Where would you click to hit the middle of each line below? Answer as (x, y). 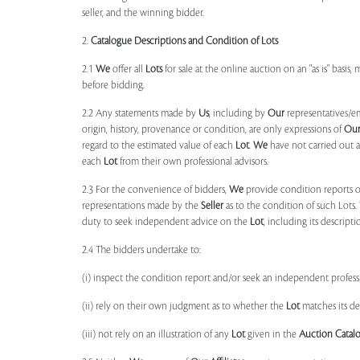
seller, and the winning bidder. (143, 13)
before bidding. (113, 85)
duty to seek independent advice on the (166, 222)
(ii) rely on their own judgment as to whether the (184, 306)
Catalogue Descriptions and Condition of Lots (184, 41)
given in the (272, 334)
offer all (128, 69)
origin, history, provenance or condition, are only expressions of (213, 129)
